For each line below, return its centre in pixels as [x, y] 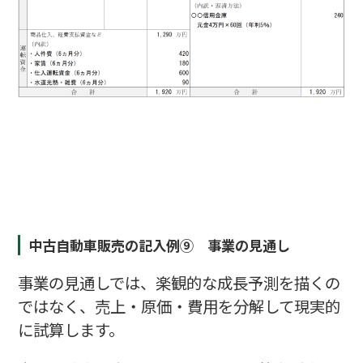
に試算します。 [70, 330]
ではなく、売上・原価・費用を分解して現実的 [179, 306]
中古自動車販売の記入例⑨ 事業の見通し [160, 245]
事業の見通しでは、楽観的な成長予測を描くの [179, 283]
